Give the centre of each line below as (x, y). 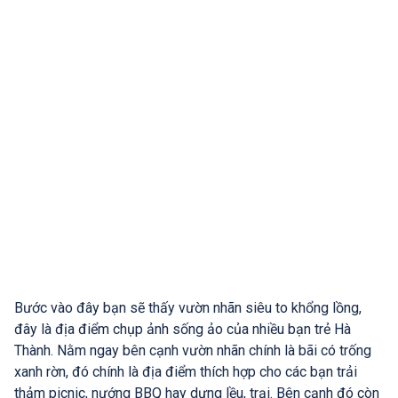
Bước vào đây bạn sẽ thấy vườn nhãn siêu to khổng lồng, (188, 308)
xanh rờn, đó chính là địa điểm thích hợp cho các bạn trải (186, 372)
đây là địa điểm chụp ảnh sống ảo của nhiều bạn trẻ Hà (183, 330)
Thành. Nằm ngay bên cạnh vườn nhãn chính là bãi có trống (193, 351)
